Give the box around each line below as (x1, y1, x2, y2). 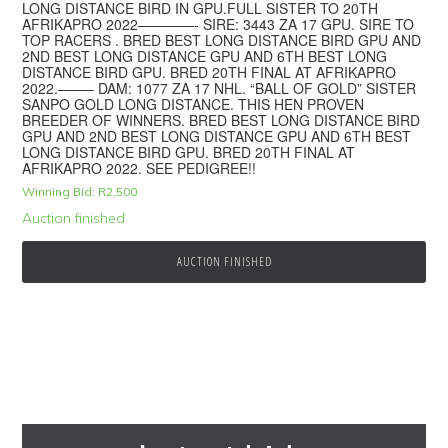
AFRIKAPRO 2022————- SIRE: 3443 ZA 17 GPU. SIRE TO (22, 13, 415, 34)
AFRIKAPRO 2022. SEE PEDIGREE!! (22, 157, 257, 178)
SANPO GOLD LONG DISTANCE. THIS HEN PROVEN (22, 93, 365, 114)
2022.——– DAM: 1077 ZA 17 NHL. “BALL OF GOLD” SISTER (22, 77, 417, 98)
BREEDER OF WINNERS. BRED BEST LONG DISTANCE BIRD (22, 109, 421, 130)
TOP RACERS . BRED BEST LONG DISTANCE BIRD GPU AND (22, 29, 422, 50)
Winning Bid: (22, 183, 96, 199)
